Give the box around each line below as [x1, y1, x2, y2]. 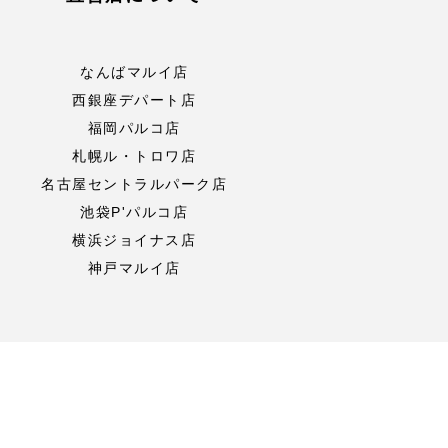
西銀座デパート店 [72, 92, 197, 108]
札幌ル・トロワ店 [72, 148, 197, 164]
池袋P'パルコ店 [80, 204, 189, 220]
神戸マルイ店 [87, 260, 181, 276]
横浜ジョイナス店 [72, 232, 197, 248]
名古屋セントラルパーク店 [41, 176, 228, 192]
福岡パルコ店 [87, 120, 181, 136]
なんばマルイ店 [80, 64, 189, 80]
